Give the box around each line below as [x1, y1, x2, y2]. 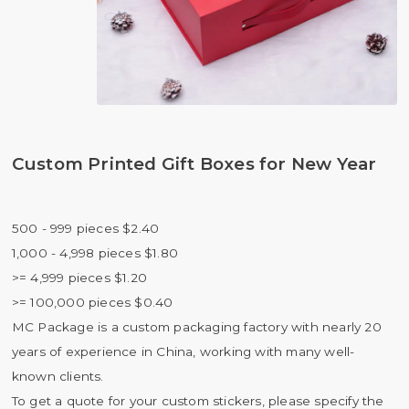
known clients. [11, 368, 104, 383]
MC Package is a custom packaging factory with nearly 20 [11, 319, 382, 334]
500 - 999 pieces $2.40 [11, 220, 160, 236]
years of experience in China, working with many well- [11, 343, 355, 359]
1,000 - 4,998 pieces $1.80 [11, 245, 178, 260]
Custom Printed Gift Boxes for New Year [11, 153, 377, 175]
